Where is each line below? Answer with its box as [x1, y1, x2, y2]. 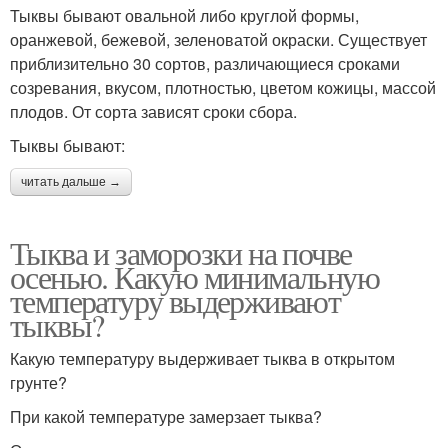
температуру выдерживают [10, 279, 341, 323]
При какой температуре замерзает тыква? [10, 405, 322, 429]
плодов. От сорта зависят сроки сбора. [10, 100, 297, 124]
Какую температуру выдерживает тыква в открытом [10, 347, 395, 371]
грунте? [10, 371, 67, 395]
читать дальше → [21, 175, 121, 190]
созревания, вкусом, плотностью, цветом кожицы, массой [10, 76, 436, 100]
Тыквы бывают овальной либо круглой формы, [10, 4, 359, 28]
